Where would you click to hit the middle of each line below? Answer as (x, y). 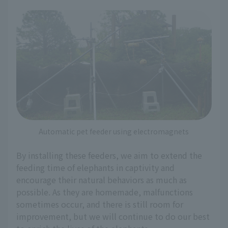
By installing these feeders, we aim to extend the (109, 155)
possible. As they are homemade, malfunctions (105, 192)
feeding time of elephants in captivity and (95, 167)
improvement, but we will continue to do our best (113, 216)
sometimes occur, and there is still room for (100, 204)
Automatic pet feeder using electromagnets (114, 131)
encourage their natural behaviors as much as (102, 179)
